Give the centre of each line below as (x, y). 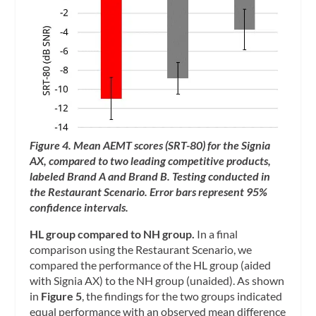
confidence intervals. (80, 207)
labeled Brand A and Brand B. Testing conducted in (150, 176)
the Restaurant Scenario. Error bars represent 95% (149, 191)
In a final (217, 233)
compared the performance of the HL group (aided (151, 265)
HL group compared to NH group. (113, 233)
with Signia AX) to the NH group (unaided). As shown (157, 280)
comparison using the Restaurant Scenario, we (141, 249)
